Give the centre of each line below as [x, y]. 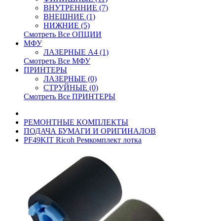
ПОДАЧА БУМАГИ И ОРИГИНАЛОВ [90, 131]
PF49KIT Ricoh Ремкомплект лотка [83, 140]
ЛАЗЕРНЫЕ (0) [70, 79]
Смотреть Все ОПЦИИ [63, 34]
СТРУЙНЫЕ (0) [71, 88]
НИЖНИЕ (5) [67, 25]
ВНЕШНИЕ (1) [69, 17]
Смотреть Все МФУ [57, 61]
